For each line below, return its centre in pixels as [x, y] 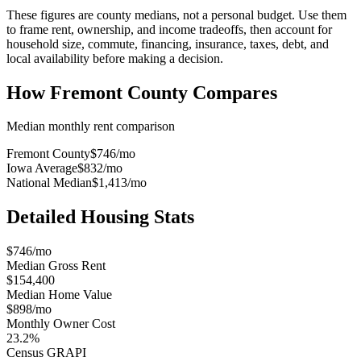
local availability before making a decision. [115, 58]
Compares [232, 92]
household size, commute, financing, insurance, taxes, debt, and [168, 44]
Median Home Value [59, 295]
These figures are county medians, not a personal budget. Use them [176, 15]
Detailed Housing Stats [100, 217]
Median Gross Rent [56, 266]
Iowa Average [42, 168]
